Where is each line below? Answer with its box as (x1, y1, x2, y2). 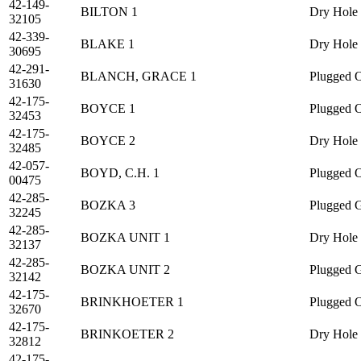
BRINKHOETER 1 (81, 295, 184, 309)
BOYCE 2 (81, 134, 135, 148)
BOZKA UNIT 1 (81, 230, 170, 245)
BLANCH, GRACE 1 (81, 69, 197, 84)
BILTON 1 (81, 5, 138, 19)
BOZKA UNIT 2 (81, 263, 170, 277)
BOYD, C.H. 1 (81, 166, 160, 180)
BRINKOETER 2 (81, 327, 174, 342)
